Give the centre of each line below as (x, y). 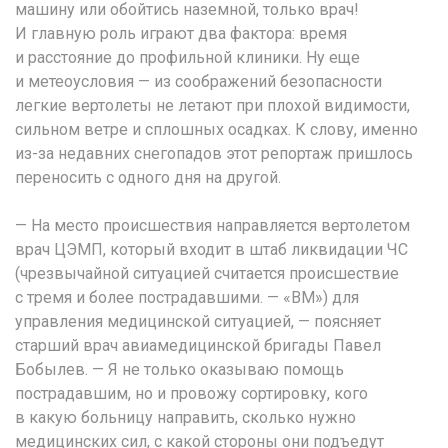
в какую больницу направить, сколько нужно (185, 417)
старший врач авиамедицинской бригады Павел (198, 345)
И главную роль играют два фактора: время (181, 33)
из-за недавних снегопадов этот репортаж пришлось (214, 153)
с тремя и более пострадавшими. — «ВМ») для (187, 297)
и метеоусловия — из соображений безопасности (198, 81)
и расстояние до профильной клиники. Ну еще (187, 57)
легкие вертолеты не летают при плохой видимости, (212, 105)
